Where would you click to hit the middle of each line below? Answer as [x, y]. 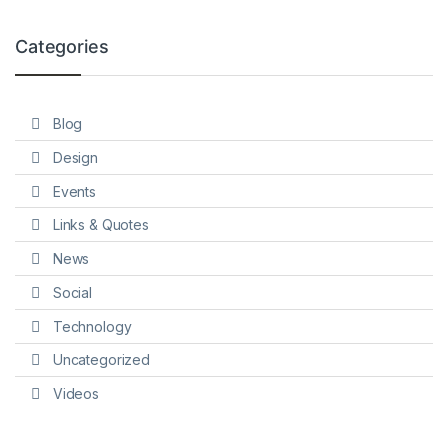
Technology [92, 326]
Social [72, 292]
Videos [75, 394]
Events [74, 191]
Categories [62, 46]
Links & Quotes [100, 225]
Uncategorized [101, 360]
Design [75, 157]
